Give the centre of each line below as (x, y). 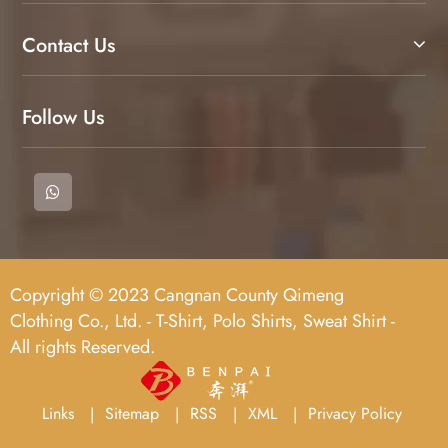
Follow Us (63, 117)
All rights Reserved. (82, 347)
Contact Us (68, 45)
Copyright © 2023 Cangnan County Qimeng (177, 295)
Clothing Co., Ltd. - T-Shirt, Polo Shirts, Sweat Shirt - (202, 321)
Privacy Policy (354, 413)
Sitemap (131, 413)
